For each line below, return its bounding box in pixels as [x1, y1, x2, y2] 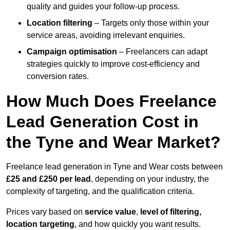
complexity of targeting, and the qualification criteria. [6, 187, 194, 196]
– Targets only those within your [92, 18, 209, 28]
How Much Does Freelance [6, 92, 217, 111]
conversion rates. [27, 72, 89, 81]
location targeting [6, 220, 74, 229]
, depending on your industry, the [91, 175, 209, 184]
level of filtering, [140, 207, 201, 217]
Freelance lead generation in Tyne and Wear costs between [6, 162, 223, 171]
